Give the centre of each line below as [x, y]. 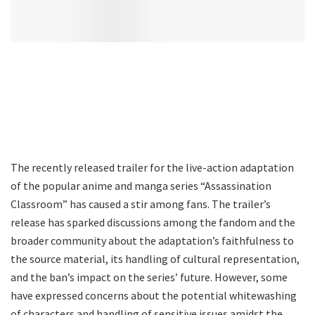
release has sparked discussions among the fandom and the [153, 222]
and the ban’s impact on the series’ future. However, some [149, 277]
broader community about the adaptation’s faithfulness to [152, 240]
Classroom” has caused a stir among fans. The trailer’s [141, 204]
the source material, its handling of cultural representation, [155, 258]
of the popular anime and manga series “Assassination [141, 185]
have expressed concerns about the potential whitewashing [154, 295]
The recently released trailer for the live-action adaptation [152, 167]
